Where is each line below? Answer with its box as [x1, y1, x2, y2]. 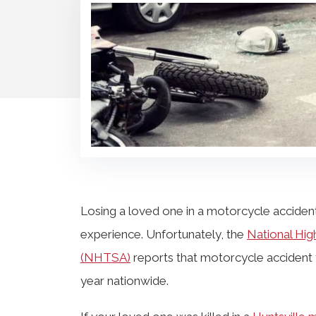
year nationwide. [80, 273, 169, 288]
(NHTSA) [80, 250, 130, 265]
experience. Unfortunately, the [80, 226, 247, 241]
